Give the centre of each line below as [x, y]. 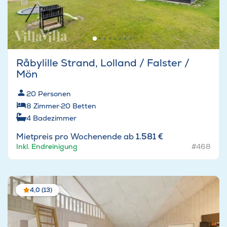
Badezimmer [55, 118]
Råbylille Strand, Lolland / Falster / [103, 63]
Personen [54, 94]
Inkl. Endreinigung [47, 147]
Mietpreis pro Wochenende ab [76, 137]
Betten [84, 106]
